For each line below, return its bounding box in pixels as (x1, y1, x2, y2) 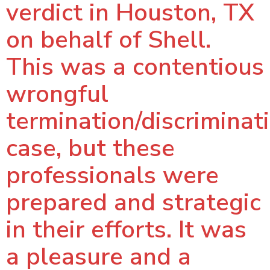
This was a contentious (6, 51, 264, 83)
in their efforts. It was (6, 213, 246, 246)
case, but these (6, 132, 175, 165)
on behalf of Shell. (6, 24, 211, 56)
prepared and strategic (6, 186, 261, 219)
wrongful (6, 78, 108, 110)
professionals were (6, 159, 219, 192)
